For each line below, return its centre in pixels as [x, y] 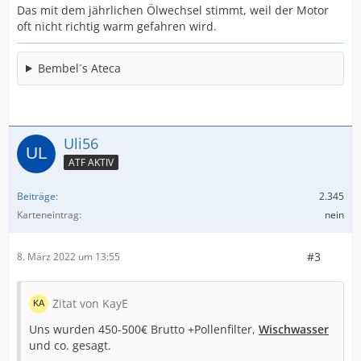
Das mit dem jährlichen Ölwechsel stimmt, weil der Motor [173, 10]
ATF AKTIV [91, 162]
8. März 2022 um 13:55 [68, 257]
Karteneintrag [48, 214]
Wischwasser [294, 329]
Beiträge [36, 196]
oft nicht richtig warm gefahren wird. [117, 26]
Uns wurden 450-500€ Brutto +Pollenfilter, [144, 329]
